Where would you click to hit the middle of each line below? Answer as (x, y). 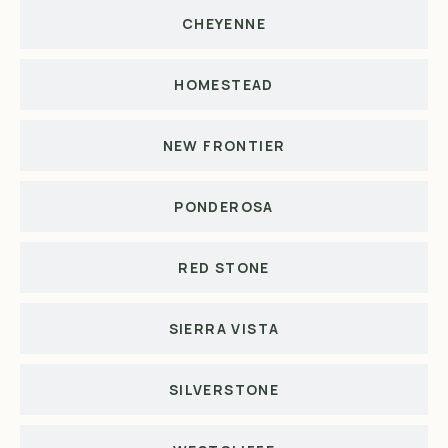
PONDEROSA (224, 206)
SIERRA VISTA (224, 328)
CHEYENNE (224, 23)
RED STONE (224, 267)
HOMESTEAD (224, 84)
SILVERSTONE (224, 389)
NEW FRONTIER (224, 145)
